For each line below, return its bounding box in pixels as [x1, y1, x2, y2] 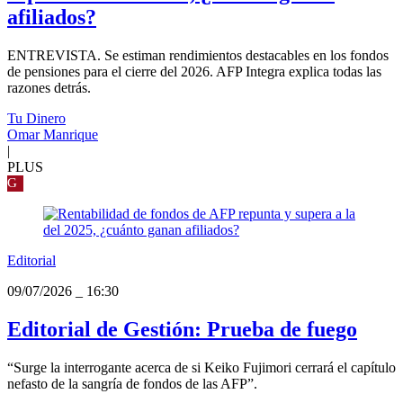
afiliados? [7, 5, 96, 30]
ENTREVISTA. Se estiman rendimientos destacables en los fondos [7, 47, 389, 63]
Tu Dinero [7, 110, 66, 126]
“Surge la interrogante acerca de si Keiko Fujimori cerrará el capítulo [7, 359, 396, 375]
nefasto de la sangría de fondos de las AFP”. [7, 375, 257, 391]
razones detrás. [7, 79, 91, 95]
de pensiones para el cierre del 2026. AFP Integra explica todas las [7, 63, 381, 79]
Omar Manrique [7, 126, 98, 142]
